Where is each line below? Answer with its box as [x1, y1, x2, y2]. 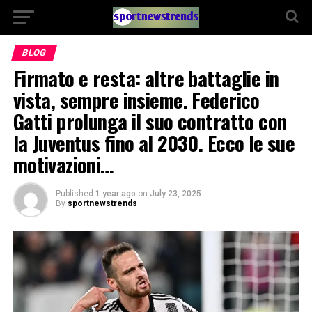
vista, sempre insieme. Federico [13, 85, 260, 114]
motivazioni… [13, 150, 114, 179]
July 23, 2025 [149, 189, 201, 198]
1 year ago [95, 189, 136, 198]
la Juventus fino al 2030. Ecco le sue [13, 128, 295, 157]
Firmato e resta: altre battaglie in [13, 63, 279, 93]
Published [55, 189, 93, 198]
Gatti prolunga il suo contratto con [13, 107, 287, 136]
